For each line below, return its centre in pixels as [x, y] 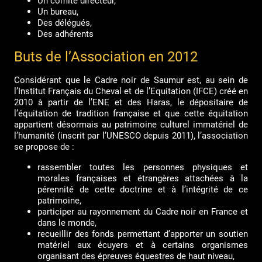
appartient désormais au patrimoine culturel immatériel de [131, 125]
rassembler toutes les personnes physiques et [143, 168]
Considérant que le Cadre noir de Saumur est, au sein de [131, 80]
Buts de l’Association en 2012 [106, 57]
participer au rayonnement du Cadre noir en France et [143, 212]
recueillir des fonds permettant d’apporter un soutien [143, 234]
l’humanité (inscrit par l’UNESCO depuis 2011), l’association [131, 136]
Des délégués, [65, 23]
